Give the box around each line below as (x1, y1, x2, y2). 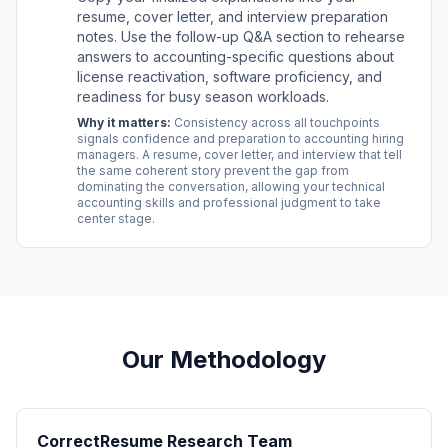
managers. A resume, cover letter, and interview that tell (77, 147, 402, 162)
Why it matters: (77, 115, 171, 130)
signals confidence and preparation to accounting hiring (77, 131, 404, 146)
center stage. (77, 211, 155, 226)
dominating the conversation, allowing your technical (77, 179, 385, 194)
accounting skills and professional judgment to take (77, 195, 381, 210)
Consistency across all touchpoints (171, 115, 380, 130)
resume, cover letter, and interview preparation (77, 8, 388, 25)
